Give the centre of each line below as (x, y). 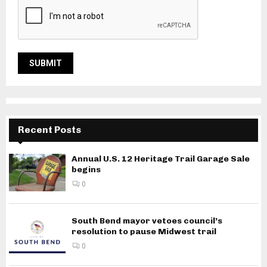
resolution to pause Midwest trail (144, 231)
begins (86, 169)
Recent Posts (49, 129)
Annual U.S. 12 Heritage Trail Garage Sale (161, 159)
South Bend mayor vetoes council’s (147, 221)
